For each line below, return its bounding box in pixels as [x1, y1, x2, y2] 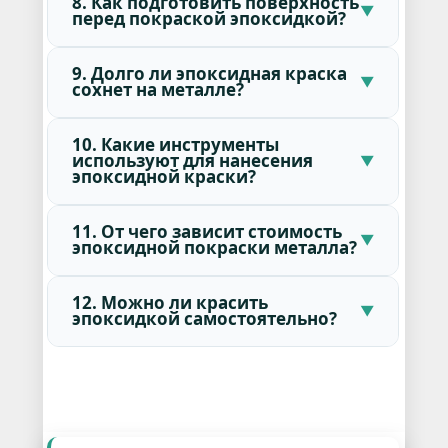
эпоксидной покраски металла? [71, 236, 357, 260]
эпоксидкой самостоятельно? [71, 307, 337, 331]
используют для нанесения [71, 149, 313, 173]
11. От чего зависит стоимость [71, 220, 342, 244]
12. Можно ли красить [71, 291, 268, 315]
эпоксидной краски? [71, 165, 256, 189]
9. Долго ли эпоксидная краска [71, 62, 347, 86]
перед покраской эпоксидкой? [71, 7, 346, 31]
